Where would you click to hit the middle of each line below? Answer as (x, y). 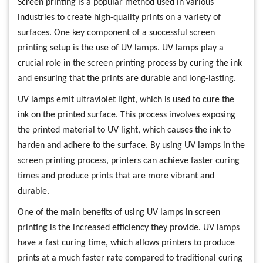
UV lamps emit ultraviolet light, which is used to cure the (126, 100)
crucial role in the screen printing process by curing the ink (130, 63)
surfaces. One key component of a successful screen (116, 33)
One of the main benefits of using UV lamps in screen (119, 212)
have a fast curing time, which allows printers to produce (126, 243)
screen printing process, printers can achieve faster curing (129, 161)
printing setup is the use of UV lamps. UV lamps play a (121, 48)
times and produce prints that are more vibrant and (116, 176)
